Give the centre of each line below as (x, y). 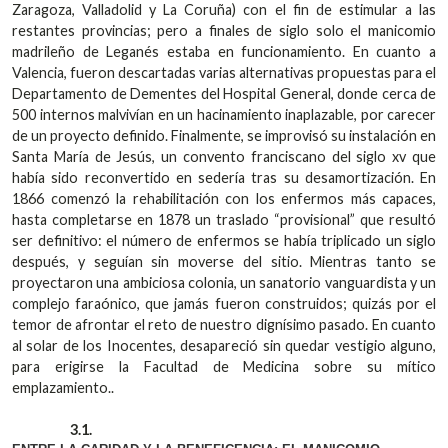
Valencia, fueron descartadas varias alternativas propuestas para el (224, 73)
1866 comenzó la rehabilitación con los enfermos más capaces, (224, 199)
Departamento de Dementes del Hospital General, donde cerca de (224, 94)
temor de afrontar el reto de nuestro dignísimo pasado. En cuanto (224, 325)
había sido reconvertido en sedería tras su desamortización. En (224, 178)
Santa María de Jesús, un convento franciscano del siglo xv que (224, 157)
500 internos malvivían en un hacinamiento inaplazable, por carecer (224, 115)
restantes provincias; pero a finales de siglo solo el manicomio (224, 31)
